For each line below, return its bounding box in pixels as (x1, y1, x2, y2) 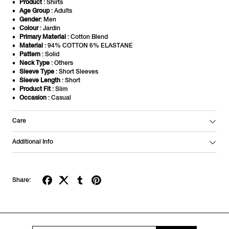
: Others (51, 60, 74, 66)
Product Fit (19, 86, 51, 93)
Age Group (19, 8, 50, 14)
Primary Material (19, 34, 66, 40)
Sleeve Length (19, 77, 61, 84)
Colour (19, 25, 39, 32)
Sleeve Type (19, 68, 55, 75)
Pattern (19, 51, 41, 58)
